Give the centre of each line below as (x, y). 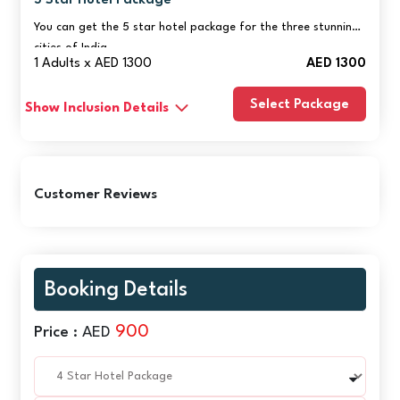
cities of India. (75, 47)
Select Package (299, 104)
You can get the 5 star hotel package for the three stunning (197, 27)
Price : (56, 332)
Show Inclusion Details (97, 108)
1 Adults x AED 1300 (93, 63)
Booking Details (117, 290)
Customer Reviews (96, 194)
